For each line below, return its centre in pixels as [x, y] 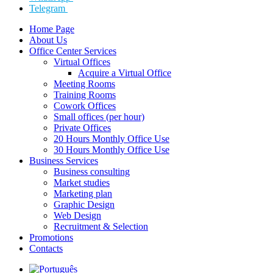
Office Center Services [73, 51]
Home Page [52, 29]
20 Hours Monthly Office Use [112, 139]
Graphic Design [84, 205]
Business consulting [92, 172]
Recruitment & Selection [101, 227]
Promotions [51, 238]
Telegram [47, 9]
